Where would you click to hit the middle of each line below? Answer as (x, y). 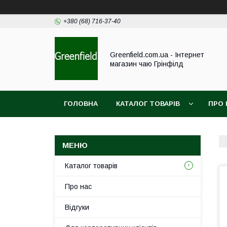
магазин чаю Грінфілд (147, 64)
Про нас (78, 186)
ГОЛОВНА (81, 104)
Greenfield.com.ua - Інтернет (157, 55)
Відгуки (77, 207)
